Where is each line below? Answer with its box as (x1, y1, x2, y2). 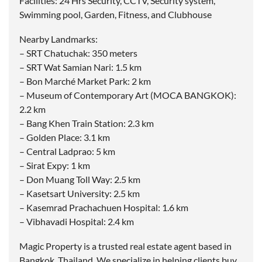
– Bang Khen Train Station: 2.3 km (19, 118, 154, 129)
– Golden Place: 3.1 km (19, 132, 110, 143)
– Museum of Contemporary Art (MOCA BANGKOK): (19, 89, 236, 101)
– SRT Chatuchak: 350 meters (19, 47, 137, 59)
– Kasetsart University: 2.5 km (19, 188, 140, 199)
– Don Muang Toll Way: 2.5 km (19, 174, 140, 185)
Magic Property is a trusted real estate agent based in (19, 240, 232, 252)
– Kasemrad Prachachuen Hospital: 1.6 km (19, 202, 188, 213)
